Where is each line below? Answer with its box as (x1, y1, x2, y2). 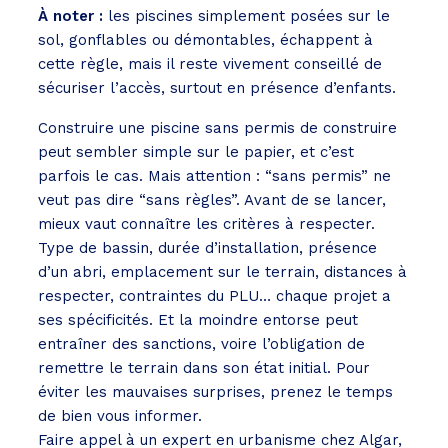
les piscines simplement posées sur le (103, 7, 390, 26)
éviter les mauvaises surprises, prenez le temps (38, 383, 393, 402)
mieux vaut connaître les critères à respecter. (38, 215, 375, 234)
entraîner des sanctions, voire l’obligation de (38, 335, 365, 354)
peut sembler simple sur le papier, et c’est (38, 143, 354, 162)
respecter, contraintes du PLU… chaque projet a (38, 287, 391, 306)
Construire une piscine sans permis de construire (38, 119, 397, 138)
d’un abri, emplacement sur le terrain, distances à (38, 263, 407, 282)
